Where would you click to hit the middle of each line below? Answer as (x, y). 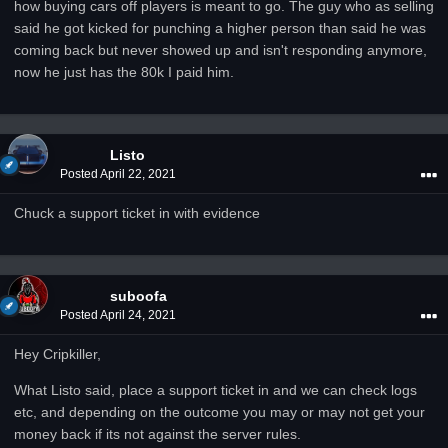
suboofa (138, 296)
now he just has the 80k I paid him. (124, 72)
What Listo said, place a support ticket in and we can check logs (215, 390)
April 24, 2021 (138, 315)
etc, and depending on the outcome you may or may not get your (219, 412)
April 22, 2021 (138, 174)
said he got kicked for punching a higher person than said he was (220, 28)
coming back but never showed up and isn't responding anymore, (220, 50)
